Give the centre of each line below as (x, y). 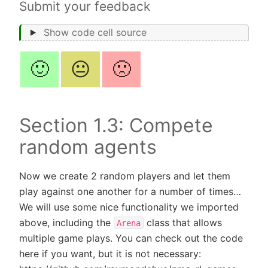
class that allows (183, 222)
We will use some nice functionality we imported (129, 207)
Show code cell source (95, 32)
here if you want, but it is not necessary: (110, 253)
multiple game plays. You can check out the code (131, 238)
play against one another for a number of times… (130, 191)
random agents (88, 147)
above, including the (66, 222)
